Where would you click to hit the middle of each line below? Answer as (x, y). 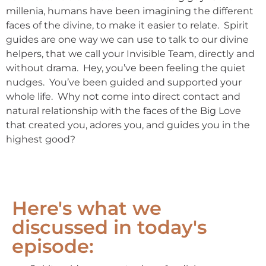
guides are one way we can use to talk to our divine (127, 39)
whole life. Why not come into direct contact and (123, 96)
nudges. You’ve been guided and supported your (124, 82)
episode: (53, 246)
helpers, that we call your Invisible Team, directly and (130, 53)
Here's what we (87, 208)
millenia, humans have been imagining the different (130, 11)
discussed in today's (109, 227)
